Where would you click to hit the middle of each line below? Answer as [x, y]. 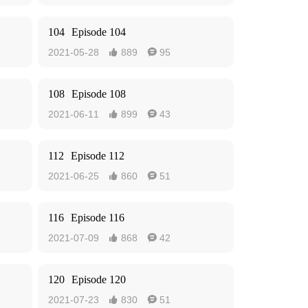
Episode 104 [99, 32]
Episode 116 [98, 218]
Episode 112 [98, 156]
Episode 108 [99, 94]
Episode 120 [99, 279]
